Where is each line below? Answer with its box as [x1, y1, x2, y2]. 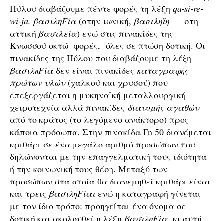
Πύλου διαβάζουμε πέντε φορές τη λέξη [10, 2, 173, 14]
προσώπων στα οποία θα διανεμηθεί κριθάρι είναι [10, 175, 210, 187]
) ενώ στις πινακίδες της [77, 27, 173, 39]
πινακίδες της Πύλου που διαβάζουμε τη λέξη [10, 52, 191, 64]
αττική [10, 27, 38, 39]
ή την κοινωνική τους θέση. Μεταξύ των [10, 163, 168, 175]
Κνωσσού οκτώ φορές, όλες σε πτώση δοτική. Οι [10, 39, 205, 51]
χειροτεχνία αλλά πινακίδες [10, 101, 127, 113]
